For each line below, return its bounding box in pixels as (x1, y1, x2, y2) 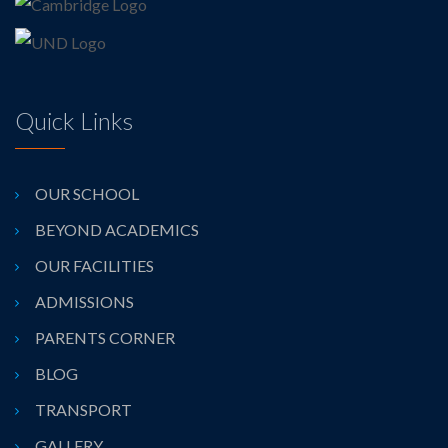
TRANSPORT (35, 400, 132, 420)
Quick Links (15, 106, 133, 136)
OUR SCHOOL (35, 184, 139, 204)
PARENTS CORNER (35, 328, 175, 348)
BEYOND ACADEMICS (35, 220, 199, 240)
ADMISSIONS (35, 292, 134, 312)
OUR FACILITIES (35, 256, 154, 276)
